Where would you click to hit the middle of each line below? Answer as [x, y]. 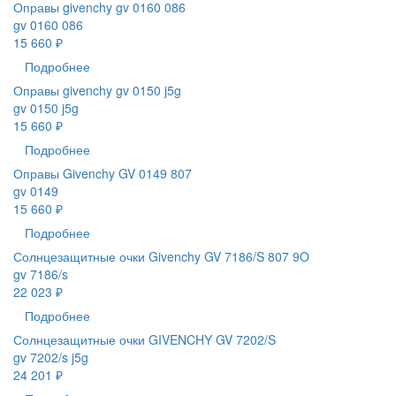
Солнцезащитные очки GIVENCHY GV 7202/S [145, 340]
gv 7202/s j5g [51, 358]
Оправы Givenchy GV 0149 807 [103, 174]
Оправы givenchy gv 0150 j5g [97, 91]
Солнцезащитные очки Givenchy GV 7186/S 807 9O [161, 257]
